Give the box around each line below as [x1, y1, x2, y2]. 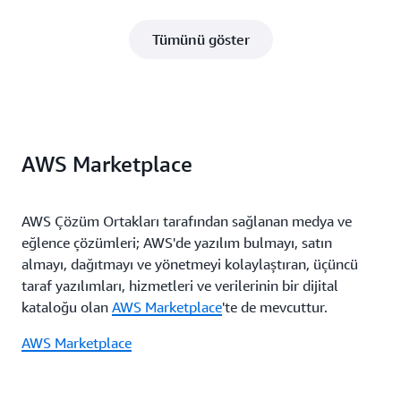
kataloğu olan [21, 297, 112, 316]
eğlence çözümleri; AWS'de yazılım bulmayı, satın [21, 233, 332, 252]
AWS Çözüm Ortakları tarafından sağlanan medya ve [21, 211, 352, 230]
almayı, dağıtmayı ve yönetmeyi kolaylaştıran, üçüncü [21, 254, 358, 273]
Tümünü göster [151, 30, 250, 48]
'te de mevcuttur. [222, 297, 328, 316]
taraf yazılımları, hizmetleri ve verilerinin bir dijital [21, 276, 338, 294]
